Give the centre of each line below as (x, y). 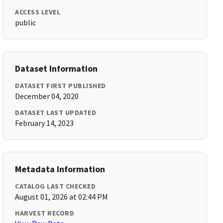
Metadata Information (60, 169)
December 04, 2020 (47, 96)
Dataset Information (56, 68)
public (26, 22)
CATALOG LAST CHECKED (56, 186)
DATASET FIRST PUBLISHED (60, 86)
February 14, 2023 (45, 123)
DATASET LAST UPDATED (56, 112)
